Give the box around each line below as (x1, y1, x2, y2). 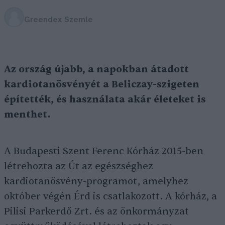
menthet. (4, 108, 50, 121)
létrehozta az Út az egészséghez (4, 160, 153, 172)
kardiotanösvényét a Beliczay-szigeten (4, 78, 199, 90)
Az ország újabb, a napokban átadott (4, 63, 189, 75)
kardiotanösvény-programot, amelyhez (4, 175, 188, 187)
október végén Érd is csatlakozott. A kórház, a (4, 190, 217, 202)
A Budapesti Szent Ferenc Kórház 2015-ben (4, 145, 203, 157)
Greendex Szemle (24, 15, 93, 24)
